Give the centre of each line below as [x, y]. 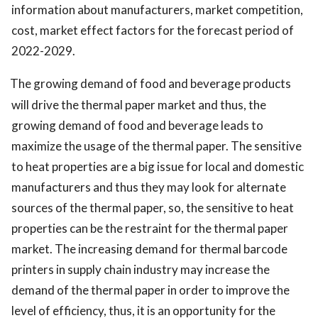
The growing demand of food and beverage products [150, 84]
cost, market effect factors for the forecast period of [153, 31]
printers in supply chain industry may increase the [141, 270]
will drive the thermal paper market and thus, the [139, 105]
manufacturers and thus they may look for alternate [149, 187]
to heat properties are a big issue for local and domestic [158, 167]
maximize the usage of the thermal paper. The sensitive [157, 146]
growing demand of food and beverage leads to [137, 126]
